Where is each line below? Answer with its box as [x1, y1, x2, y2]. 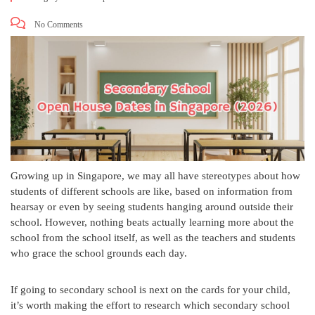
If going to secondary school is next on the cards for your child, [11, 284, 290, 296]
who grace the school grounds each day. [11, 247, 187, 259]
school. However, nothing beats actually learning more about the [11, 217, 294, 229]
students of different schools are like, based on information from [11, 186, 292, 198]
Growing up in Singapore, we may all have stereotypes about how [11, 170, 300, 182]
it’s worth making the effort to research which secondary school [11, 300, 290, 311]
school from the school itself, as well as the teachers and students [11, 232, 295, 244]
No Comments [32, 19, 83, 30]
